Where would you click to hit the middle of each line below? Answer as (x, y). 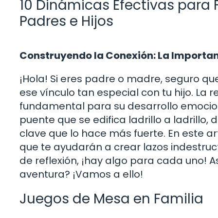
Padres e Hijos (66, 21)
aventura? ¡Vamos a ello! (81, 174)
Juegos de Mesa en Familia (111, 199)
